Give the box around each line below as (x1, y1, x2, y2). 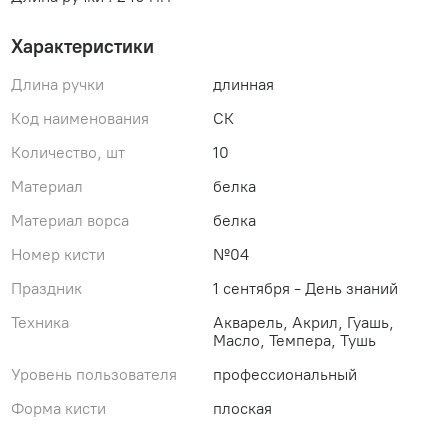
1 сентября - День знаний (212, 278, 398, 298)
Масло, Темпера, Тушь (212, 330, 376, 350)
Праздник (11, 278, 83, 298)
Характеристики (11, 35, 155, 59)
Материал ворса (11, 211, 130, 231)
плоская (212, 398, 272, 418)
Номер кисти (11, 245, 106, 265)
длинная (212, 75, 274, 95)
